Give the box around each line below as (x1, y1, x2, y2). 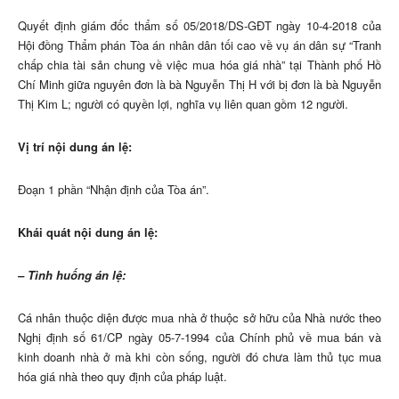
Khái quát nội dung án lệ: (18, 224, 158, 241)
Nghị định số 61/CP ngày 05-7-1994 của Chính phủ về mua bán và (18, 329, 381, 346)
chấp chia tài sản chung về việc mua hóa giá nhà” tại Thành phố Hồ (18, 56, 381, 74)
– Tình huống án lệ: (18, 266, 126, 284)
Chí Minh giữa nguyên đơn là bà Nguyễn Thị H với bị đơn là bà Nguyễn (18, 76, 381, 94)
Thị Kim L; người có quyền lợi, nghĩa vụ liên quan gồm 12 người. (18, 95, 348, 113)
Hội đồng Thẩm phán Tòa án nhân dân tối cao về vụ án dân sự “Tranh (18, 37, 381, 54)
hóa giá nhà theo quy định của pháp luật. (18, 368, 227, 386)
